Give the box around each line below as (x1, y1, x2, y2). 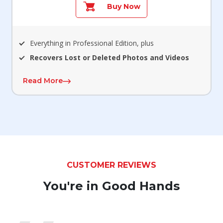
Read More (22, 76, 63, 86)
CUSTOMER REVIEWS (67, 160, 156, 170)
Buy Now (107, 2, 141, 11)
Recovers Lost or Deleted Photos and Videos (30, 53, 190, 63)
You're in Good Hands (43, 179, 180, 194)
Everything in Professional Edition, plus (30, 38, 154, 48)
